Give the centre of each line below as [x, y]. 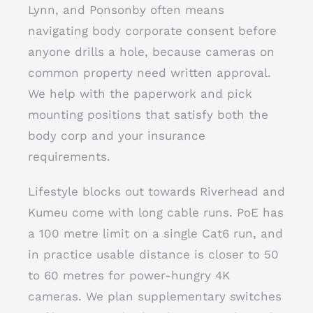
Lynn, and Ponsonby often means [126, 10]
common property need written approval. [150, 73]
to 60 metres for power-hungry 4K [129, 275]
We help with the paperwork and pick [140, 94]
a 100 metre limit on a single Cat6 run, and [155, 233]
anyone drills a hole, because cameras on [151, 52]
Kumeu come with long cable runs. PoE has [156, 212]
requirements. [69, 156]
